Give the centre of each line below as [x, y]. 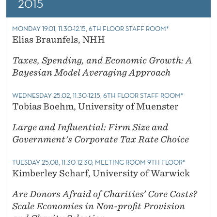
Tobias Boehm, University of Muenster [95, 107]
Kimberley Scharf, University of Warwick [101, 173]
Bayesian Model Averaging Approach [91, 73]
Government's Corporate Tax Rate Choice [101, 139]
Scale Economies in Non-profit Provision [99, 206]
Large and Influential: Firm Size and [90, 127]
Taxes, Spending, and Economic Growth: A [102, 61]
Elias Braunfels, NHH [59, 40]
